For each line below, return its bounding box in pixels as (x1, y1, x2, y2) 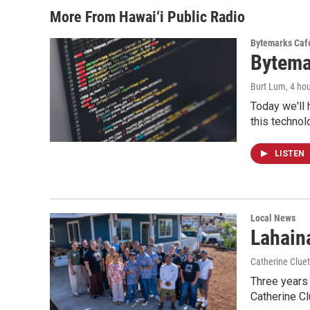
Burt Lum (250, 81, 286, 92)
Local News (250, 212, 295, 224)
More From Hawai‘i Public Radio (50, 8, 245, 26)
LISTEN (275, 149, 307, 158)
